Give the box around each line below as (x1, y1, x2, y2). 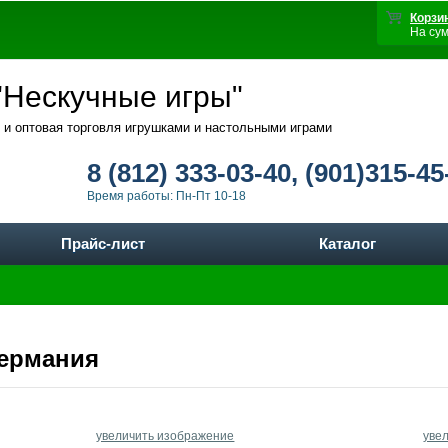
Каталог (319, 235, 376, 252)
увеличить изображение (96, 429, 235, 443)
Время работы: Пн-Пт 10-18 (87, 189, 246, 203)
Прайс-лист (60, 235, 145, 252)
